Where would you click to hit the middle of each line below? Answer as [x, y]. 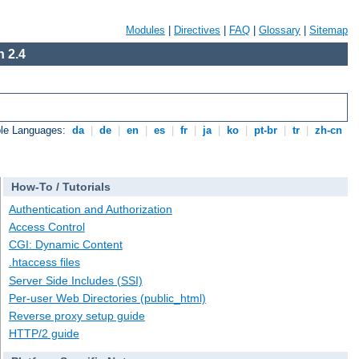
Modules [145, 30]
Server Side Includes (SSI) [75, 280]
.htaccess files [44, 262]
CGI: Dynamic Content [65, 245]
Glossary [280, 30]
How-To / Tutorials [61, 187]
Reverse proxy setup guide [77, 315]
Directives [197, 30]
